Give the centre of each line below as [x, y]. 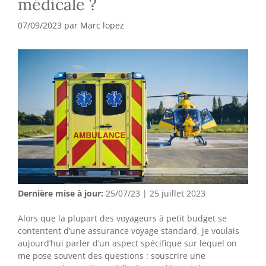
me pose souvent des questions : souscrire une [112, 255]
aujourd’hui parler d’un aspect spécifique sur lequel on [127, 243]
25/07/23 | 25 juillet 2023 [154, 193]
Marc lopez [102, 25]
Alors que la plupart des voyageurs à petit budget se [122, 218]
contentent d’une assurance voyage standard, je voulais [129, 230]
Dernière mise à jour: [61, 193]
